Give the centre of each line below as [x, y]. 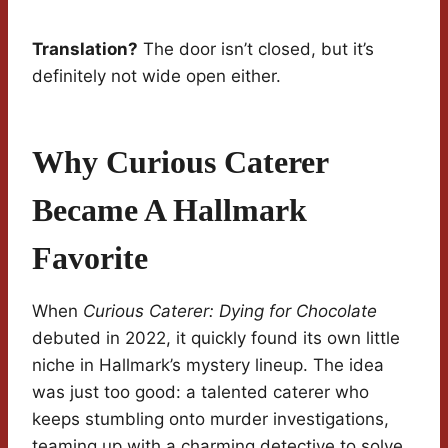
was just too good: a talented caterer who [200, 392]
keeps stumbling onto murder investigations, [210, 419]
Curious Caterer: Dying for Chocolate [230, 311]
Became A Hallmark [169, 210]
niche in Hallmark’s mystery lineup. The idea [208, 365]
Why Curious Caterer [180, 162]
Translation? [85, 49]
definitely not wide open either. [156, 76]
